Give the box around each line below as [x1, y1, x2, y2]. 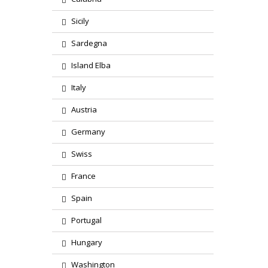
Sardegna [71, 38, 107, 48]
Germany [71, 126, 105, 137]
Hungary [71, 237, 102, 248]
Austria [71, 104, 97, 115]
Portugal [71, 215, 102, 226]
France [71, 170, 96, 181]
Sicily [71, 16, 89, 26]
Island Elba [71, 60, 111, 71]
